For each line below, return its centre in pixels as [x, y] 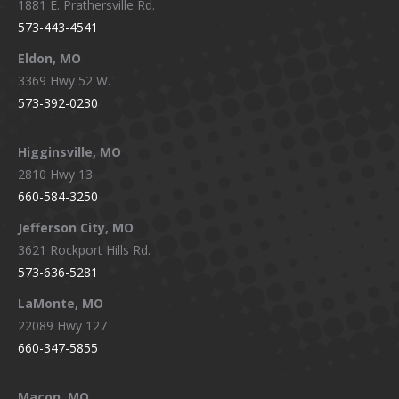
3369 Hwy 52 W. [64, 81]
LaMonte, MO [61, 304]
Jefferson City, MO [76, 228]
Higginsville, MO [69, 152]
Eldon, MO [49, 59]
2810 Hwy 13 [55, 175]
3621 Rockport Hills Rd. [84, 250]
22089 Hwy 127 [62, 326]
